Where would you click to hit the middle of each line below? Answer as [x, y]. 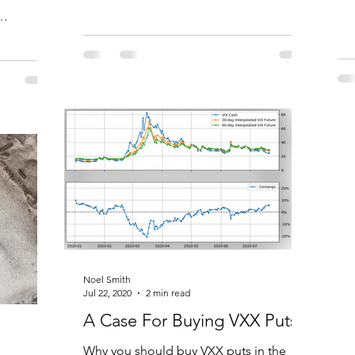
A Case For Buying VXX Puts [190, 321]
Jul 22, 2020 [107, 293]
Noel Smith [107, 279]
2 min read [168, 293]
